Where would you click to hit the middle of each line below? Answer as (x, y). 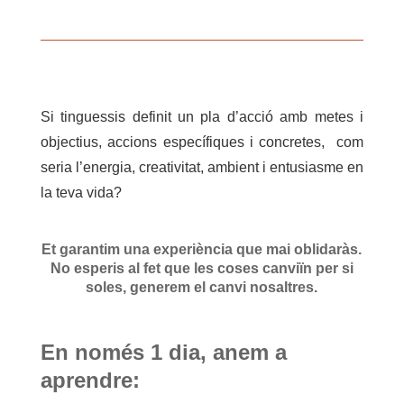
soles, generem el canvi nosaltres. (202, 287)
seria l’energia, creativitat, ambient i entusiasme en (202, 167)
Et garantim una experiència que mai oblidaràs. (202, 249)
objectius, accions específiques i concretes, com (202, 142)
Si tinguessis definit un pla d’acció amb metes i (202, 116)
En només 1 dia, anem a (163, 352)
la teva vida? (81, 192)
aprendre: (90, 380)
